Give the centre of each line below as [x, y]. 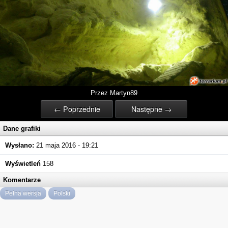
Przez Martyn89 [114, 93]
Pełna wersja [23, 193]
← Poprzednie [77, 109]
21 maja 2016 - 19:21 [66, 145]
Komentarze [22, 180]
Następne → [151, 109]
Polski [62, 193]
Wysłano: [20, 145]
